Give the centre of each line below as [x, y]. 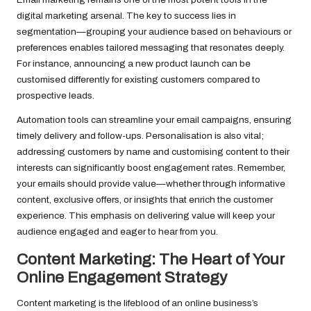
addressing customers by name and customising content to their [153, 152]
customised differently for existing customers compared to [138, 80]
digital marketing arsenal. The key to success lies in [126, 16]
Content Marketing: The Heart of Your [151, 260]
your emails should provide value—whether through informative [151, 184]
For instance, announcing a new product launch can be [134, 64]
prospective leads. [56, 96]
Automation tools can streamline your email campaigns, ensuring [154, 120]
